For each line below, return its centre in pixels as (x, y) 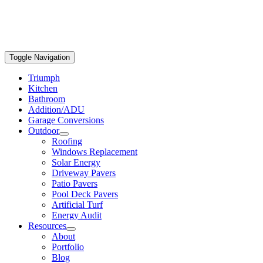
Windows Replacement (95, 152)
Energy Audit (77, 215)
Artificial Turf (77, 205)
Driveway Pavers (84, 173)
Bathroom (47, 99)
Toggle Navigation (40, 57)
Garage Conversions (66, 120)
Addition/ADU (56, 109)
